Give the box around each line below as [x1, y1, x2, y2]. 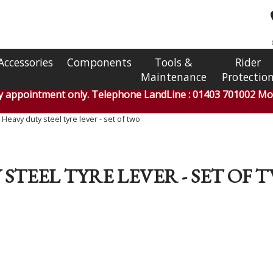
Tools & [155, 55, 193, 69]
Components [67, 55, 132, 69]
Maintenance [141, 69, 207, 84]
